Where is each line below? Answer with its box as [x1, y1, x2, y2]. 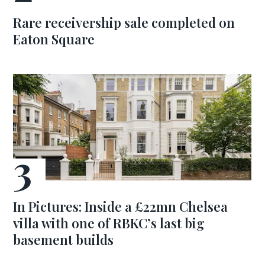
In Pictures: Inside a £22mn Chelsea [13, 198, 228, 215]
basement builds [13, 231, 114, 248]
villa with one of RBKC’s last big [13, 214, 205, 232]
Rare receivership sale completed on [13, 14, 235, 31]
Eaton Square [13, 30, 95, 48]
